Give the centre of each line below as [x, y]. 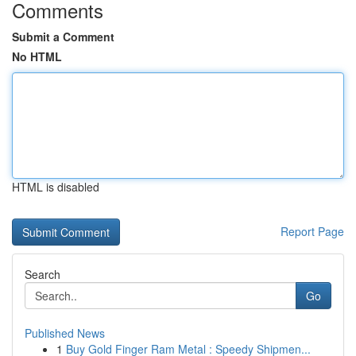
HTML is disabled [56, 187]
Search [43, 274]
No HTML [37, 56]
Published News [65, 333]
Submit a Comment [63, 37]
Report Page [312, 231]
